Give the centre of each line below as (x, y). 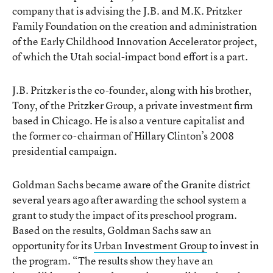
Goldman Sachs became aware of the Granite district (131, 184)
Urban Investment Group (151, 245)
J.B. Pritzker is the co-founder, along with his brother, (132, 90)
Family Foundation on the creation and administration (135, 26)
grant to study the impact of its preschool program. (125, 215)
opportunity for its (53, 245)
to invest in (233, 245)
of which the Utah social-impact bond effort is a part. (130, 56)
